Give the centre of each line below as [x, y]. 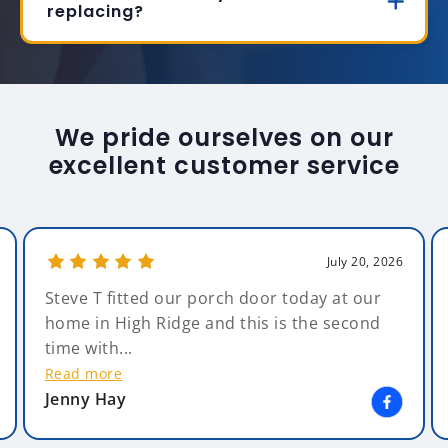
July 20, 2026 [364, 262]
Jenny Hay [86, 399]
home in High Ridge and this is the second [213, 323]
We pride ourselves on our [224, 138]
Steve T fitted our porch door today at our [213, 298]
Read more [84, 374]
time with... [89, 348]
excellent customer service [224, 166]
